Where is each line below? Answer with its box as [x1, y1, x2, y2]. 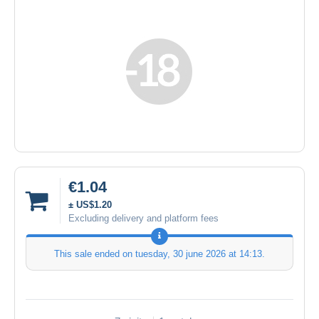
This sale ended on [54, 248, 135, 259]
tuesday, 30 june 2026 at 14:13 [135, 248, 262, 259]
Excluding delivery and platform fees [68, 212, 219, 224]
